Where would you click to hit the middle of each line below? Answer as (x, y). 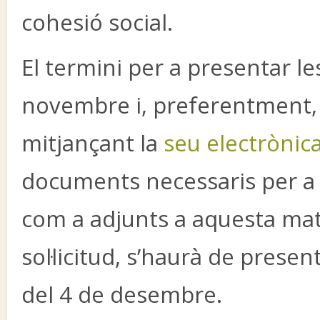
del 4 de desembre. (122, 294)
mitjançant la (92, 143)
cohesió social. (97, 22)
